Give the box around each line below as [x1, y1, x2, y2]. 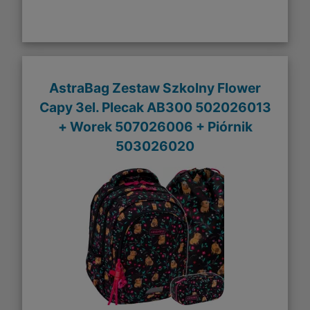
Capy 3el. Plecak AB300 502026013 [39, 98, 271, 116]
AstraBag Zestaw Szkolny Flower [49, 79, 261, 96]
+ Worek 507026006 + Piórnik [57, 118, 253, 135]
